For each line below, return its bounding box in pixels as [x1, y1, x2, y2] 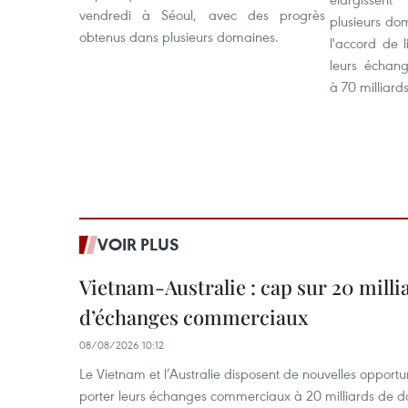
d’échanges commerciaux [79, 303, 309, 331]
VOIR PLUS [97, 233, 179, 255]
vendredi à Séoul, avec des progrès [79, 5, 325, 24]
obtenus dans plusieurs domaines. [79, 27, 279, 46]
